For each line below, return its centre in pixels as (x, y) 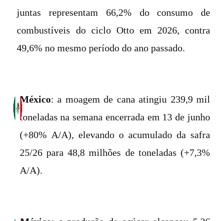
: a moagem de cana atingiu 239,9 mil (130, 99)
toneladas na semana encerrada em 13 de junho (115, 117)
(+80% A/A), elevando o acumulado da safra (115, 135)
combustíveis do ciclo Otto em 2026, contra (113, 30)
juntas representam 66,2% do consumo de (113, 12)
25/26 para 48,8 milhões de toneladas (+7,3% (115, 152)
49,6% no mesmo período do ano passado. (101, 48)
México (35, 99)
